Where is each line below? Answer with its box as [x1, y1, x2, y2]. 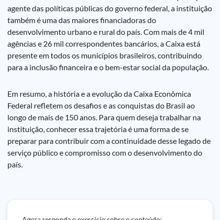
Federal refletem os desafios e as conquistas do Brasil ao [7, 101, 195, 110]
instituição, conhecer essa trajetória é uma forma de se [7, 124, 189, 134]
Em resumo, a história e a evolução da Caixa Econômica [7, 89, 191, 98]
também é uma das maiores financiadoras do [7, 15, 156, 25]
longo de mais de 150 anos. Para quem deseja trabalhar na [7, 112, 201, 122]
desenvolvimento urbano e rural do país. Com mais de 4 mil [7, 27, 204, 36]
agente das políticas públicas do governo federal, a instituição [7, 3, 212, 13]
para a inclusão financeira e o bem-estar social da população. [7, 62, 209, 72]
